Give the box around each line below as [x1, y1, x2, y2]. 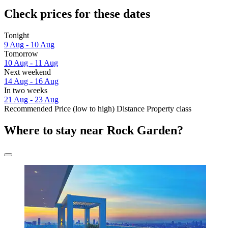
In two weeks [4, 86, 47, 95]
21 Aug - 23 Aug [4, 95, 59, 104]
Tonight [4, 31, 29, 40]
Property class [147, 104, 191, 113]
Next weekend [4, 68, 51, 77]
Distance [117, 104, 145, 113]
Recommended [4, 104, 52, 113]
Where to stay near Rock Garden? [4, 124, 183, 137]
